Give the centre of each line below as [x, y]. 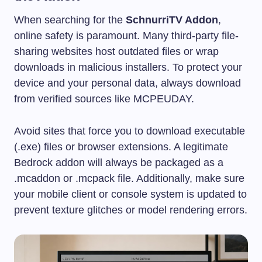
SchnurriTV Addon [172, 20]
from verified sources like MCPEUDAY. [104, 99]
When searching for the [70, 20]
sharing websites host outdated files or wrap [116, 52]
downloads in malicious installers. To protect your [128, 68]
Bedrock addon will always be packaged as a [119, 163]
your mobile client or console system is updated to [130, 194]
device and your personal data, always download [127, 83]
